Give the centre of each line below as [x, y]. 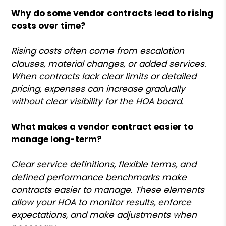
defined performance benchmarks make [99, 177]
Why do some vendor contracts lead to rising [112, 13]
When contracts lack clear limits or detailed [104, 76]
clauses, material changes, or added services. [109, 63]
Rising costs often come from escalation [98, 51]
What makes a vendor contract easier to [102, 126]
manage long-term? [57, 139]
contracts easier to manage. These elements [108, 189]
